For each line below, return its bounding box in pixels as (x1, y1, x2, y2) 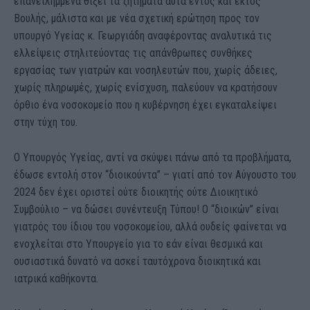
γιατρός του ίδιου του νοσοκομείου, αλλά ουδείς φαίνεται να (14, 219, 286, 233)
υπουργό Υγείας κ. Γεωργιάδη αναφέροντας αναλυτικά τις (14, 28, 272, 42)
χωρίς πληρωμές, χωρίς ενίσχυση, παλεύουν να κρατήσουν (14, 80, 277, 94)
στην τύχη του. (14, 115, 77, 129)
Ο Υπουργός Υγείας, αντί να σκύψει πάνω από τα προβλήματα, (14, 150, 291, 164)
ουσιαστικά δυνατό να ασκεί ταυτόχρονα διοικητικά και (14, 254, 261, 268)
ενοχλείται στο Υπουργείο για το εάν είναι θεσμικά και (14, 237, 263, 250)
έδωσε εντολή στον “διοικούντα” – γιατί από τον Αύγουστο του (14, 167, 296, 181)
